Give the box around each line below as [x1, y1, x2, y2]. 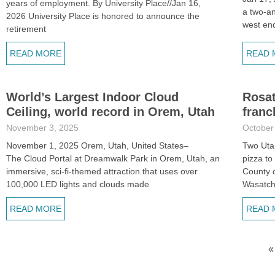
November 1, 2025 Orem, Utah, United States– [6, 141, 188, 150]
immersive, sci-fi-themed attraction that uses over [6, 166, 198, 176]
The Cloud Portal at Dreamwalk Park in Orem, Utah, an [6, 153, 220, 163]
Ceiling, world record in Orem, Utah [6, 105, 215, 118]
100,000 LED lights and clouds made [6, 179, 149, 189]
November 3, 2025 [6, 123, 79, 133]
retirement [6, 24, 46, 34]
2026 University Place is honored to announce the [6, 11, 199, 21]
